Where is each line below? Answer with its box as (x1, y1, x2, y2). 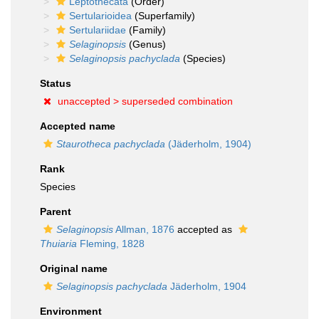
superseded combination (122, 95, 233, 107)
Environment (40, 305, 102, 317)
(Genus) (126, 38, 166, 50)
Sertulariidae (69, 24, 126, 36)
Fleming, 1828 (77, 238, 145, 249)
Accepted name (40, 120, 115, 132)
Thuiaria (40, 238, 77, 249)
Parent (40, 206, 71, 217)
